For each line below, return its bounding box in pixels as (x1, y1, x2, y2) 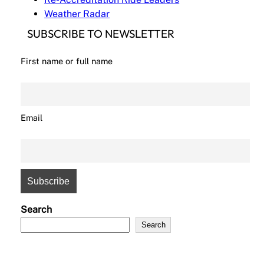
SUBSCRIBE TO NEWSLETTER (27, 27, 174, 41)
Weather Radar (44, 8, 110, 19)
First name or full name (21, 56, 113, 66)
